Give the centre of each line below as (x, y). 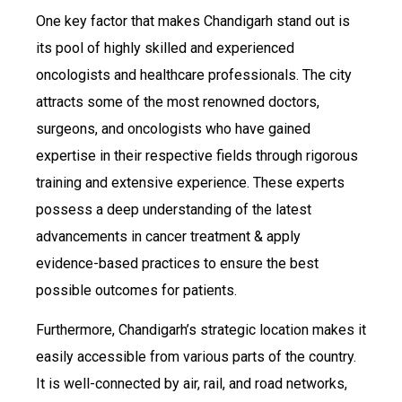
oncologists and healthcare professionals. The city (194, 75)
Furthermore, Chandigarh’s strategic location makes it (201, 330)
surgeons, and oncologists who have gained (173, 129)
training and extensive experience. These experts (190, 183)
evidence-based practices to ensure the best (177, 264)
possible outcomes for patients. (136, 291)
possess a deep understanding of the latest (174, 210)
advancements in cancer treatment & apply (168, 237)
